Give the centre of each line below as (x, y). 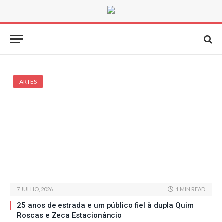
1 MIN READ (191, 189)
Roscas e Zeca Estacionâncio (69, 215)
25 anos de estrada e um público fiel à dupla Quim (105, 205)
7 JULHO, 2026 (35, 189)
